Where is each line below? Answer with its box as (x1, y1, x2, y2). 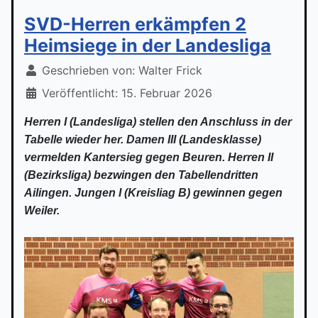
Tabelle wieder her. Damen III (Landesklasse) (24, 133, 261, 146)
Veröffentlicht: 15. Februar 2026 (42, 85, 212, 100)
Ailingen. (24, 186, 75, 199)
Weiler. (24, 204, 60, 216)
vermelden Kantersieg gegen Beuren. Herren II (24, 150, 273, 163)
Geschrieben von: (38, 62, 138, 77)
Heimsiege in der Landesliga (24, 34, 271, 56)
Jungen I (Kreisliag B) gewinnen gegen (75, 186, 283, 199)
